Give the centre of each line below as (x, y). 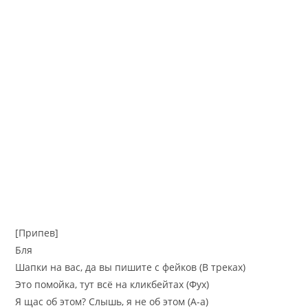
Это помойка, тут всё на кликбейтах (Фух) (112, 284)
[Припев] (37, 232)
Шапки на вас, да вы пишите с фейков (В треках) (131, 267)
